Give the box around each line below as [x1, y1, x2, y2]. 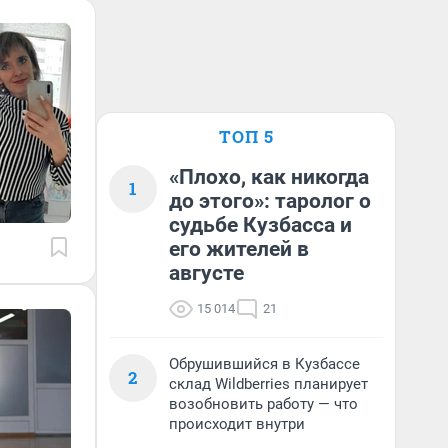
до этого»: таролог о [169, 189, 371, 213]
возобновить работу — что [169, 395, 358, 413]
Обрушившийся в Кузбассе [169, 355, 360, 373]
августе [169, 261, 244, 285]
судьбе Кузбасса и [169, 213, 352, 237]
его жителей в [169, 237, 309, 261]
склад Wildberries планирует [169, 375, 368, 393]
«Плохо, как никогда [169, 165, 369, 189]
